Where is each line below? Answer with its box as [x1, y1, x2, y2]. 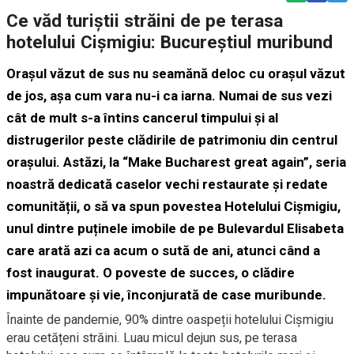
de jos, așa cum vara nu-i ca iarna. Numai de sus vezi [6, 87, 332, 104]
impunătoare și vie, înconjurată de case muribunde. [6, 286, 326, 303]
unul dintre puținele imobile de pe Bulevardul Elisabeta [6, 220, 344, 236]
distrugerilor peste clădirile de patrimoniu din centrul [6, 131, 337, 148]
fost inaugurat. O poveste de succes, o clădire [6, 264, 295, 281]
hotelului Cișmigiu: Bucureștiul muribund [6, 31, 333, 53]
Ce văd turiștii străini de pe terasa [6, 9, 283, 32]
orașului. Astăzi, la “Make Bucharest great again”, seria [6, 153, 346, 170]
